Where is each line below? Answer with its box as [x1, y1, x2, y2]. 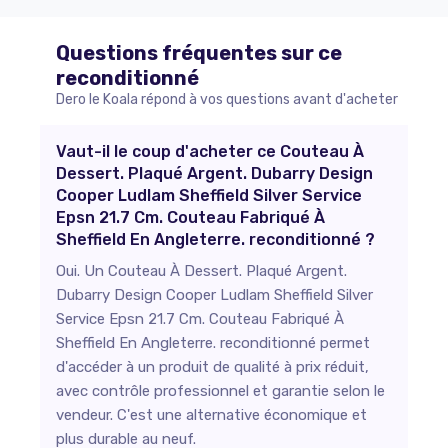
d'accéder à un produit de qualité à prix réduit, [56, 358, 369, 376]
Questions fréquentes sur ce [56, 41, 342, 65]
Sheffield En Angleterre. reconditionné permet [56, 334, 370, 352]
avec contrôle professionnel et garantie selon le [56, 382, 385, 400]
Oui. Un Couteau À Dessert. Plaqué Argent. [56, 262, 347, 280]
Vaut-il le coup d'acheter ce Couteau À [56, 142, 364, 161]
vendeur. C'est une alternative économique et [56, 406, 367, 424]
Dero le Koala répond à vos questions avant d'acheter [56, 91, 398, 108]
